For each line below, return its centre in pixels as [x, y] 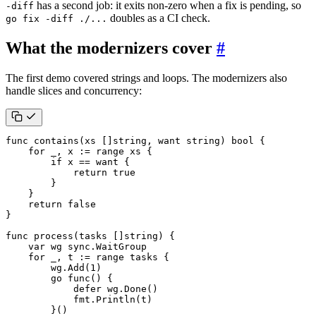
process [54, 236]
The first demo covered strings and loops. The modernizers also [146, 78]
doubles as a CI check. [159, 18]
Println [116, 300]
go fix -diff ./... [56, 19]
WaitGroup [121, 247]
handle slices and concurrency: [74, 91]
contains [56, 141]
